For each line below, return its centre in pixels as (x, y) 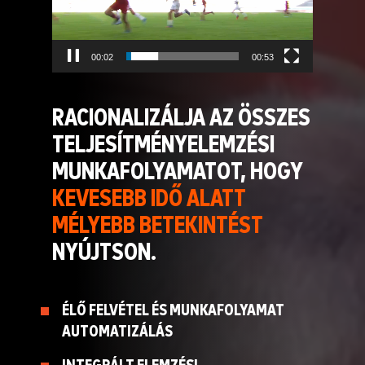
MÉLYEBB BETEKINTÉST (158, 226)
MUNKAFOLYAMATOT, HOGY (178, 172)
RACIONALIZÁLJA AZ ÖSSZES (181, 118)
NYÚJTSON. (106, 253)
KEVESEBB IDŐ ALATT (149, 199)
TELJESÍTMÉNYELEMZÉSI (163, 145)
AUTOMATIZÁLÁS (117, 332)
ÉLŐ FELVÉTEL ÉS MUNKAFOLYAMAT (173, 310)
